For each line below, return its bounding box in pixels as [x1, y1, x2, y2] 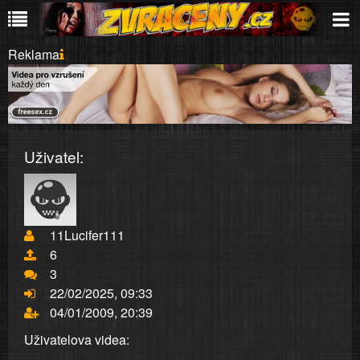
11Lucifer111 [50, 226, 125, 245]
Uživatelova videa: [24, 330, 129, 350]
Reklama [8, 45, 59, 63]
